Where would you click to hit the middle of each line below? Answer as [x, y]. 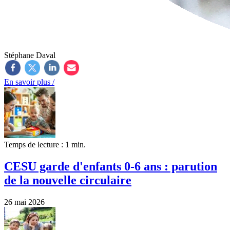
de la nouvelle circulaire [68, 180]
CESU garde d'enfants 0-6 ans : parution [111, 167]
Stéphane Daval [30, 55]
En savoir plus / [29, 82]
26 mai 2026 [24, 202]
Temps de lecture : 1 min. [45, 145]
